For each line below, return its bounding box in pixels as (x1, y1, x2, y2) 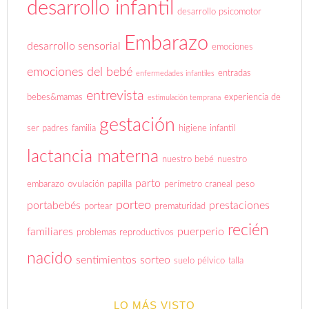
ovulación (68, 179, 105, 189)
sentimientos (76, 254, 137, 266)
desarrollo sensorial (27, 40, 121, 52)
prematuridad (154, 201, 206, 211)
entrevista (86, 88, 145, 103)
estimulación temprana (148, 93, 221, 101)
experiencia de (224, 92, 281, 102)
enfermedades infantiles (136, 69, 215, 77)
